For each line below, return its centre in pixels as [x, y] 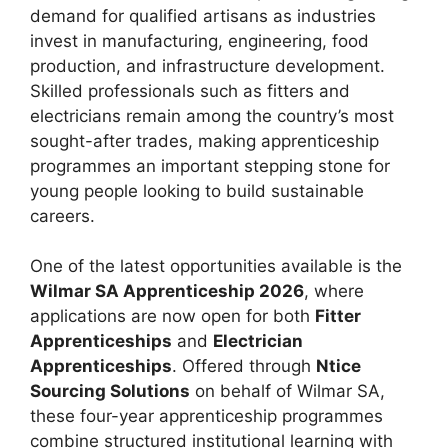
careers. [62, 215]
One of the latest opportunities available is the [216, 266]
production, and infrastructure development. [207, 65]
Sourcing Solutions [110, 391]
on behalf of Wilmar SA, [287, 391]
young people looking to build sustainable [197, 190]
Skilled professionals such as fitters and [190, 90]
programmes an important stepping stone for [210, 165]
